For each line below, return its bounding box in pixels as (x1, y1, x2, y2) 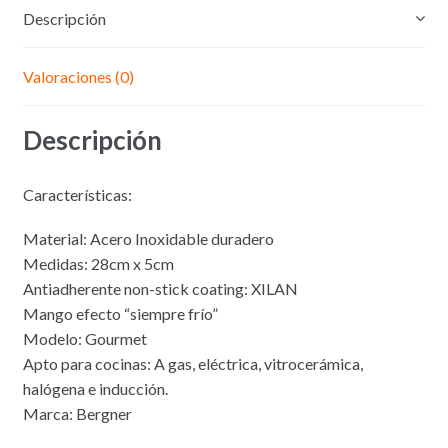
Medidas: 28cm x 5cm (22, 254, 174, 274)
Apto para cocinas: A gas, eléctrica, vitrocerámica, (22, 354, 363, 374)
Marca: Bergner (22, 404, 132, 424)
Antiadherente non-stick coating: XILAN (22, 279, 298, 299)
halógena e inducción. (22, 379, 168, 399)
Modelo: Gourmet (22, 329, 147, 349)
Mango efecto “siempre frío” (22, 304, 218, 324)
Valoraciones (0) (22, 66, 134, 86)
